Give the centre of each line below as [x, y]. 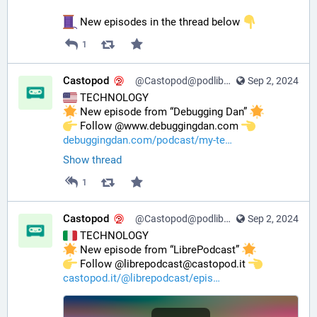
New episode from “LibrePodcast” [160, 250]
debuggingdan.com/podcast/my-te [144, 140]
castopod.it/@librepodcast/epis [138, 278]
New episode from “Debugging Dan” [163, 112]
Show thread [92, 160]
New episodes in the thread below [160, 22]
